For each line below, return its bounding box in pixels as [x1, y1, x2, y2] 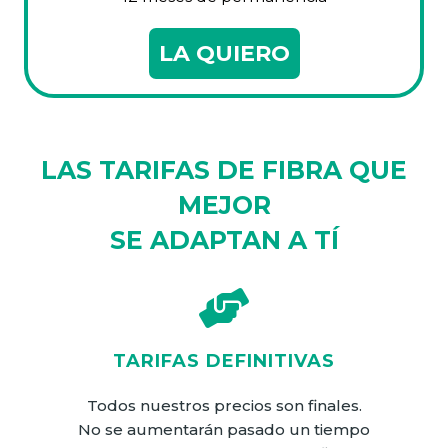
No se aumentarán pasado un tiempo [78, 419, 370, 439]
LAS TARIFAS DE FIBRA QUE [41, 154, 407, 185]
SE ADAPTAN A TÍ [109, 224, 339, 255]
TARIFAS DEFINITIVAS [113, 349, 335, 372]
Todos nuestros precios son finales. [86, 395, 362, 415]
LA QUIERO [158, 39, 290, 67]
